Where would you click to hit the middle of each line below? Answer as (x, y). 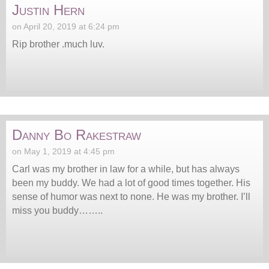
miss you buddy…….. (57, 210)
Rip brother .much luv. (58, 44)
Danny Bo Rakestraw (77, 134)
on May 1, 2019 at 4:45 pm (63, 151)
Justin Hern (48, 10)
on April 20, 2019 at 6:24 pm (66, 26)
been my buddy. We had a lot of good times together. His (131, 183)
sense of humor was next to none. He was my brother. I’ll (131, 196)
